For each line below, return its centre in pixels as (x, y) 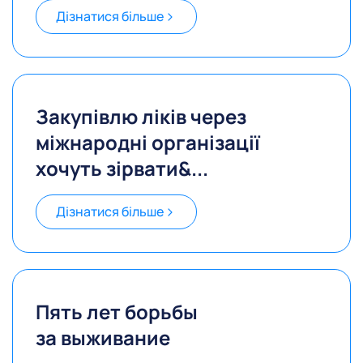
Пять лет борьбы (117, 312)
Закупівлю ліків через (141, 117)
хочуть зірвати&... (122, 169)
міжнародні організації (148, 143)
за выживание (103, 338)
